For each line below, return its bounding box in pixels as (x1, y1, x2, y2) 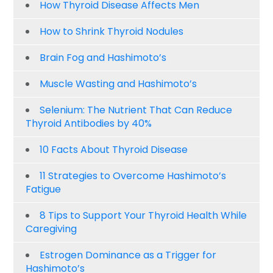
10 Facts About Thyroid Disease (40, 143, 188, 157)
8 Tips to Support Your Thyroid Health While (40, 208, 247, 223)
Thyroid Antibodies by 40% (26, 116, 152, 131)
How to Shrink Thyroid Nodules (40, 24, 184, 39)
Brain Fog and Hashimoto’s (40, 51, 167, 65)
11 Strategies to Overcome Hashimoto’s (40, 169, 227, 183)
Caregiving (26, 222, 77, 236)
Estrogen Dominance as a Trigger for (40, 248, 217, 263)
